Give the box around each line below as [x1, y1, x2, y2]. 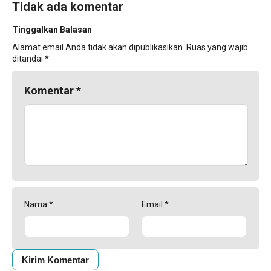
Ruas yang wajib [186, 42, 248, 52]
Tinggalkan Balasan [12, 25, 92, 34]
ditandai [12, 54, 45, 64]
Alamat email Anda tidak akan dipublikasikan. [12, 42, 184, 52]
